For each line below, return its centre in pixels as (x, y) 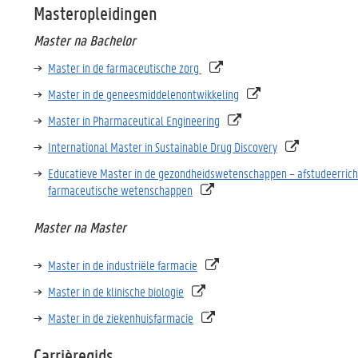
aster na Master (84, 227)
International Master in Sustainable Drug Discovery (163, 147)
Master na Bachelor (85, 40)
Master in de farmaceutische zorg (123, 68)
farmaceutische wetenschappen (120, 190)
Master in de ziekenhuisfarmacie (121, 318)
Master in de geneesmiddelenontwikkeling (143, 94)
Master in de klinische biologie (116, 291)
